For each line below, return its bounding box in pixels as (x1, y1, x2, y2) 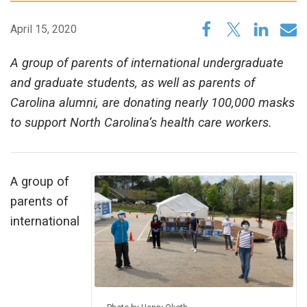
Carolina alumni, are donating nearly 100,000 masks (10, 95, 295, 111)
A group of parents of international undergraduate (10, 56, 284, 71)
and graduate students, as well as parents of (10, 75, 255, 91)
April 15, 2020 (10, 23, 77, 36)
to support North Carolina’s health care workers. (10, 115, 272, 131)
